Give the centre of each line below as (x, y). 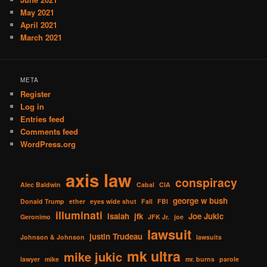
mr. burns (200, 259)
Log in (32, 107)
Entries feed (43, 119)
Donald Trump (43, 201)
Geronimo (36, 216)
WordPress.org (48, 144)
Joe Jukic (206, 216)
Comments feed (49, 132)
